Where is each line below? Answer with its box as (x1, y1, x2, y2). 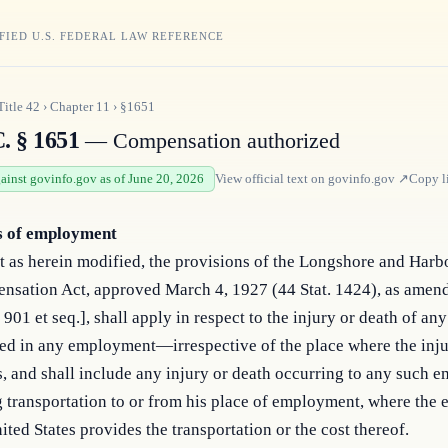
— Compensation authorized (79, 129, 341, 153)
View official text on (215, 171, 328, 186)
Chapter (50, 99, 96, 114)
